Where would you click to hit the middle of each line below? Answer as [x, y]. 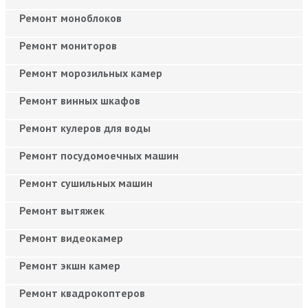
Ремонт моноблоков [70, 18]
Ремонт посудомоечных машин [99, 155]
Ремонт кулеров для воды [85, 128]
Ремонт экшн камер [70, 265]
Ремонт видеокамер [71, 238]
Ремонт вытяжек [62, 210]
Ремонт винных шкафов [80, 100]
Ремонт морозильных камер [91, 73]
